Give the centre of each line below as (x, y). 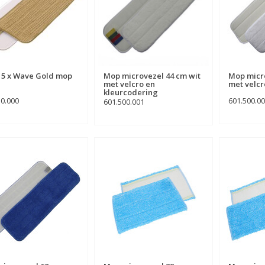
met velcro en (129, 84)
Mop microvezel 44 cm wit (152, 76)
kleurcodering (130, 93)
